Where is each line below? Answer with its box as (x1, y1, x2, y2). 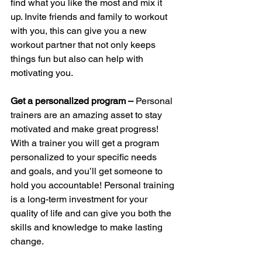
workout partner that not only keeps (11, 39, 158, 50)
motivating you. (11, 67, 75, 78)
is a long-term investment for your (11, 193, 150, 205)
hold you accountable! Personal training (11, 179, 177, 191)
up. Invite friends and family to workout (11, 11, 170, 22)
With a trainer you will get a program (11, 137, 161, 149)
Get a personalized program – (11, 95, 136, 106)
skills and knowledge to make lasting (11, 221, 165, 233)
